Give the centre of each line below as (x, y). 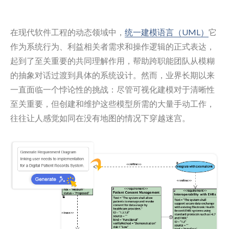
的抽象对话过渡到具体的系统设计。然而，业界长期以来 (112, 75)
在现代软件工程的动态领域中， (67, 32)
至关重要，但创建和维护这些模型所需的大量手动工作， (112, 104)
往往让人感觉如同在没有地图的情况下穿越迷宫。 (100, 118)
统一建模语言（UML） (167, 32)
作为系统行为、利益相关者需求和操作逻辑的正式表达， (112, 46)
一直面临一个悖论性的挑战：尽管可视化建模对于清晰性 (112, 89)
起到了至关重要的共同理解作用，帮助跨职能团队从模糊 (112, 61)
